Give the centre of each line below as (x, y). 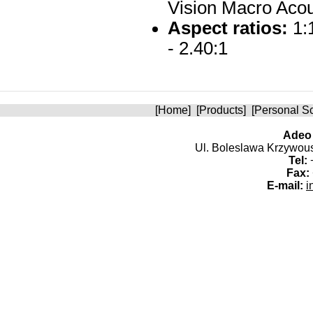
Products (221, 110)
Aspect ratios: (228, 28)
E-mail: (285, 185)
